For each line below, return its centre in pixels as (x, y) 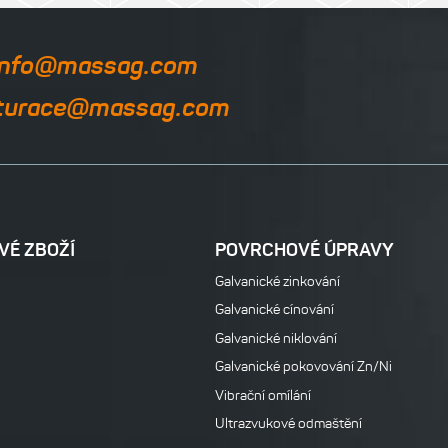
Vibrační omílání (263, 395)
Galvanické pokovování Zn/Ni (303, 367)
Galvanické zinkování (277, 282)
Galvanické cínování (274, 310)
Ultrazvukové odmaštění (288, 423)
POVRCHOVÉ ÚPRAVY (304, 249)
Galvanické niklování (276, 338)
